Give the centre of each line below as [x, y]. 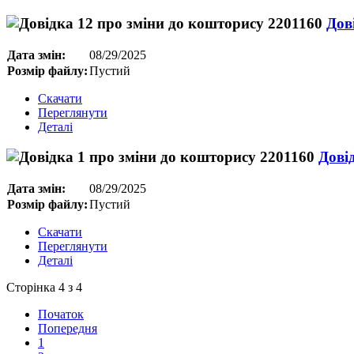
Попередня [68, 329]
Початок [61, 314]
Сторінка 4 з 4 [44, 288]
